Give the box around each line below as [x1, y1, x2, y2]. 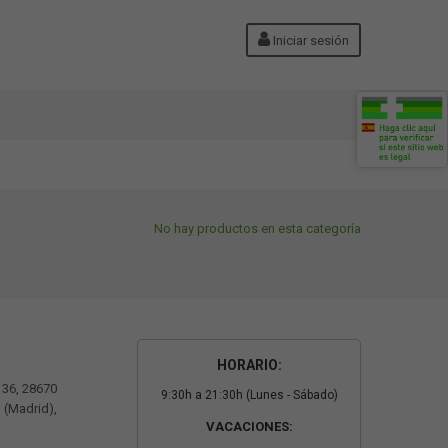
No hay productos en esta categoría [154, 221, 361, 236]
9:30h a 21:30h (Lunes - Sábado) [160, 388, 338, 402]
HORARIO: [216, 357, 282, 373]
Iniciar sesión [270, 33, 349, 48]
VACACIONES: [205, 419, 293, 434]
